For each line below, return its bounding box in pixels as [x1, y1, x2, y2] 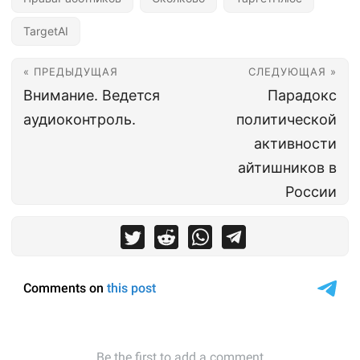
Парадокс [268, 86, 337, 104]
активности [254, 134, 337, 152]
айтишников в [238, 158, 337, 176]
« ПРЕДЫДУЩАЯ [23, 64, 118, 78]
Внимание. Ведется [23, 86, 160, 104]
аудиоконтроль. [23, 110, 136, 128]
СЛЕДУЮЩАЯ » [248, 64, 337, 78]
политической [236, 110, 337, 128]
